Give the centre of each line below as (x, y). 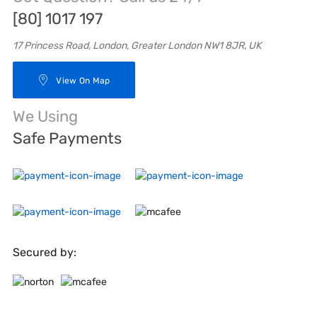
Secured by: (45, 253)
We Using (45, 117)
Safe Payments (67, 139)
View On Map (83, 80)
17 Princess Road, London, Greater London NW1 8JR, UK (137, 45)
